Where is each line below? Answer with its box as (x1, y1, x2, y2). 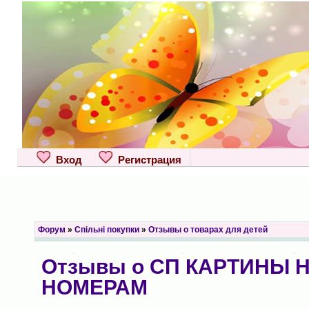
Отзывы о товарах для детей (148, 225, 268, 235)
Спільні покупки (74, 225, 139, 235)
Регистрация (112, 154, 181, 166)
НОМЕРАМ (41, 276, 148, 299)
